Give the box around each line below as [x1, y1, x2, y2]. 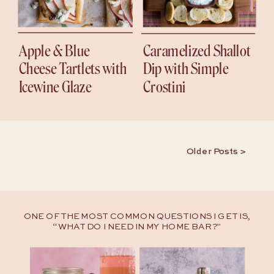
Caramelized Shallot [143, 42, 251, 61]
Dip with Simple [143, 59, 229, 79]
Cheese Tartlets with [18, 59, 127, 79]
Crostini [143, 78, 186, 97]
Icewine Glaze [18, 78, 92, 97]
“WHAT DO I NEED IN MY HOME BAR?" [53, 222, 221, 231]
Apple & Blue [18, 42, 90, 61]
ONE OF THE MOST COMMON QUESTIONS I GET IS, [23, 212, 251, 221]
